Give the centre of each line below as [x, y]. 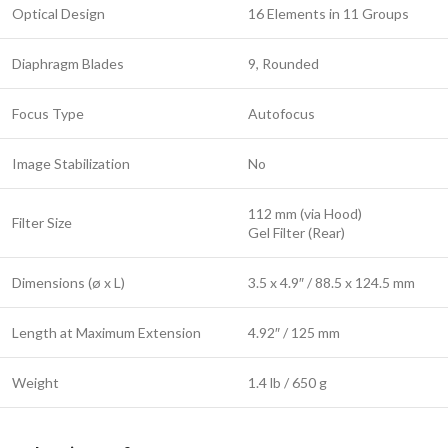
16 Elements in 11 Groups [328, 14]
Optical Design [58, 14]
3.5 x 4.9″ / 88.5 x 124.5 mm [331, 283]
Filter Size [42, 223]
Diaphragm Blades [68, 64]
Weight [35, 383]
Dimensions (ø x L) [68, 283]
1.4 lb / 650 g [287, 383]
